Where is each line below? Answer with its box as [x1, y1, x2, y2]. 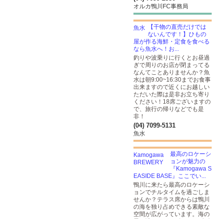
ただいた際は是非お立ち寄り [133, 91, 210, 98]
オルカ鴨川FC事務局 [133, 3, 188, 10]
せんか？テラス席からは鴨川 [133, 196, 210, 203]
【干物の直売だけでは [148, 23, 206, 30]
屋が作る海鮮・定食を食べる [133, 38, 210, 45]
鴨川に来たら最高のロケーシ [133, 181, 210, 188]
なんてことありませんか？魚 [133, 69, 210, 76]
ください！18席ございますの [133, 98, 211, 105]
